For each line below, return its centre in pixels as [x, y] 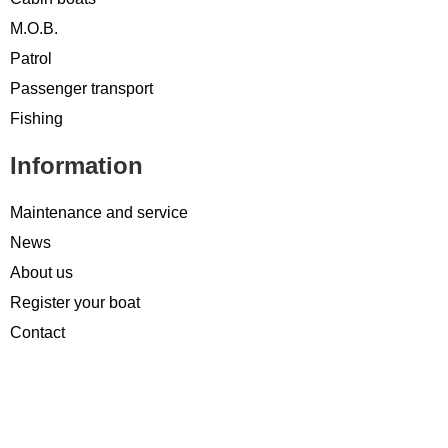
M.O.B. [34, 28]
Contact [37, 332]
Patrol [31, 58]
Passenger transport [81, 88]
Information [76, 165]
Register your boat [75, 302]
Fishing [36, 118]
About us [41, 272]
